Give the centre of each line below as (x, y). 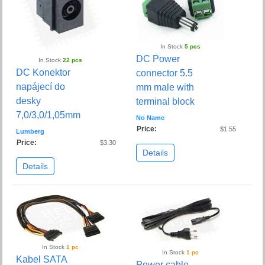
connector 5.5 (164, 73)
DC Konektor (43, 73)
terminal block (165, 102)
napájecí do (41, 87)
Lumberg (30, 132)
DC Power (158, 59)
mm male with (165, 88)
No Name (150, 118)
